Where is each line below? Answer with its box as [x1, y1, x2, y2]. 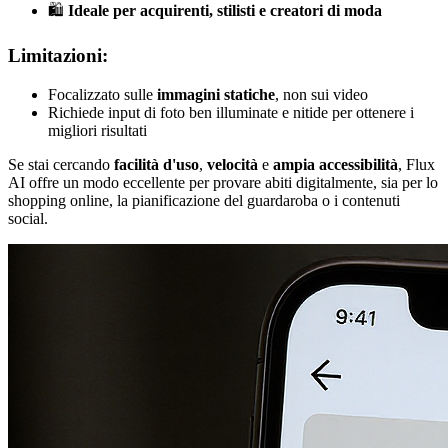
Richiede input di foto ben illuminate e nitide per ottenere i [48, 103, 414, 121]
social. [8, 209, 48, 227]
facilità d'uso [114, 155, 199, 173]
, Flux [398, 155, 435, 173]
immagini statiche [157, 85, 275, 103]
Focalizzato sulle [48, 85, 157, 103]
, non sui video [275, 85, 368, 103]
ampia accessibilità [273, 155, 398, 173]
